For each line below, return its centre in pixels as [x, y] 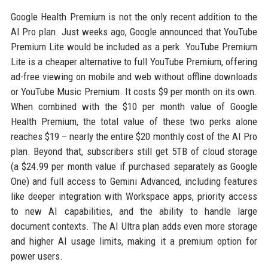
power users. [36, 256]
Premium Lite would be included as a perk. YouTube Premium [134, 47]
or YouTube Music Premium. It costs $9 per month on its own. [134, 92]
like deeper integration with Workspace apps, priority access [134, 197]
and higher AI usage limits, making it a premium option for [134, 241]
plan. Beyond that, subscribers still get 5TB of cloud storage [134, 152]
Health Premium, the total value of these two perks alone [134, 122]
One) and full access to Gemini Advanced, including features [134, 182]
